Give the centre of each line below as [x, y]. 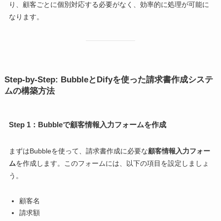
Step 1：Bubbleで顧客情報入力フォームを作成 [87, 125]
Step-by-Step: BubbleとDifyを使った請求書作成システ [109, 80]
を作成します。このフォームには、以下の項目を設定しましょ [112, 163]
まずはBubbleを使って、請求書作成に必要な [78, 151]
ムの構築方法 [29, 91]
